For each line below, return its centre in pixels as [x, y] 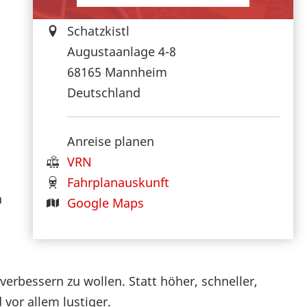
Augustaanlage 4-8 [122, 51]
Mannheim [136, 72]
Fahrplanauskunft [118, 182]
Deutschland [104, 92]
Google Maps [106, 202]
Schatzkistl [98, 30]
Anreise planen [111, 141]
